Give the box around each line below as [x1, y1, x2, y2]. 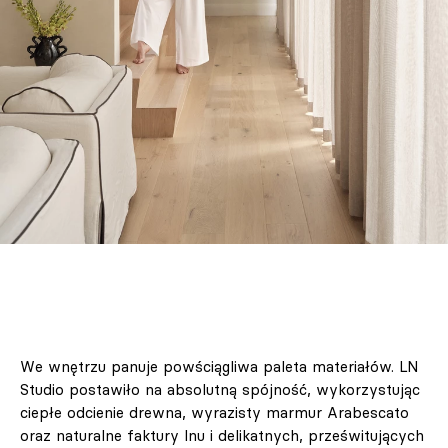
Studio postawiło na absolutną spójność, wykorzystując [20, 380, 420, 400]
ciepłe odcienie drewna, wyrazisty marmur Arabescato [20, 403, 409, 423]
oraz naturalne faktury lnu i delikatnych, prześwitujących [20, 426, 424, 446]
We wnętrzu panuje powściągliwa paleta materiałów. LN [20, 357, 419, 377]
